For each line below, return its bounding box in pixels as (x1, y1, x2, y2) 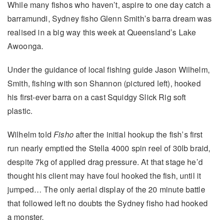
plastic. (7, 105, 33, 116)
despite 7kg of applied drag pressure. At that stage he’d (7, 156, 203, 167)
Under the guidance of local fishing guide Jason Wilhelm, (7, 63, 210, 75)
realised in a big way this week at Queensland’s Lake (7, 26, 196, 38)
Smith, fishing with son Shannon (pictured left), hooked (7, 77, 201, 89)
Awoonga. (7, 40, 44, 52)
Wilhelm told (7, 128, 54, 140)
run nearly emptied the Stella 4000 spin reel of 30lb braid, (7, 142, 211, 154)
